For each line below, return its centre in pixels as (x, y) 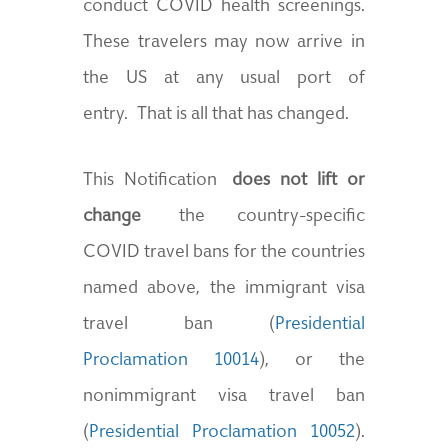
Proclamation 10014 (171, 361)
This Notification (158, 181)
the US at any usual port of (224, 79)
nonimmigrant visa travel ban (224, 397)
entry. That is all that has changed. (216, 115)
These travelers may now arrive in (224, 43)
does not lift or (298, 181)
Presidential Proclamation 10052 (222, 433)
